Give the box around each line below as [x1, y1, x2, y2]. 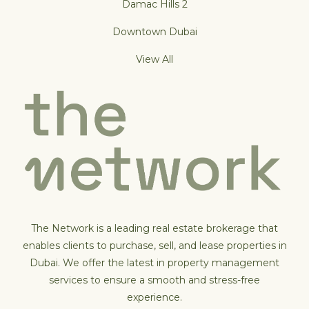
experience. [127, 291, 182, 303]
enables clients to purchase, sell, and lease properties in [22, 239, 287, 252]
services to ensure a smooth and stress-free [49, 274, 260, 286]
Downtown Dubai [112, 26, 197, 38]
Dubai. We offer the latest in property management [30, 257, 279, 269]
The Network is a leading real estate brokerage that [31, 222, 278, 235]
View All [136, 53, 173, 66]
